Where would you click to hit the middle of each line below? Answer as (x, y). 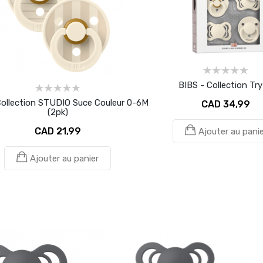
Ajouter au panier (64, 159)
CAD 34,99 (226, 104)
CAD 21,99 (58, 131)
